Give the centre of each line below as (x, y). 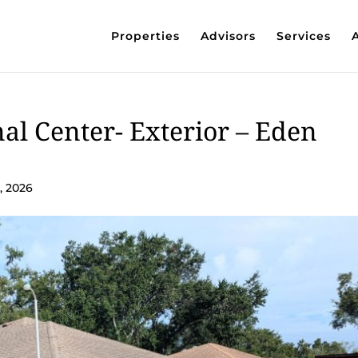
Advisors (228, 36)
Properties (145, 36)
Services (303, 36)
